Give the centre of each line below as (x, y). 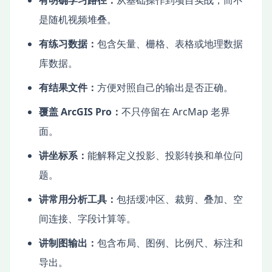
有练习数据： (68, 43)
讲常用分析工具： (78, 199)
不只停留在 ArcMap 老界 (176, 111)
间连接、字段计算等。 (87, 218)
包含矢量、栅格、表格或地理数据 (170, 43)
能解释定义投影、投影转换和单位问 (165, 155)
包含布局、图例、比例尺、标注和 (170, 243)
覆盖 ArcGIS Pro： (80, 111)
